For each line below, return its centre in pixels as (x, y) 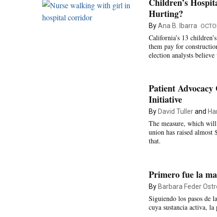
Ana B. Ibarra (178, 25)
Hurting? (166, 13)
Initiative (165, 99)
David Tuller (176, 111)
